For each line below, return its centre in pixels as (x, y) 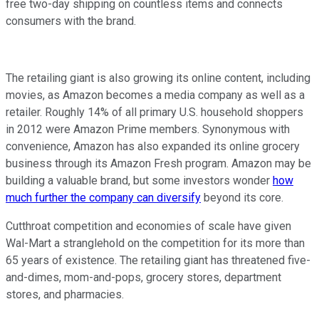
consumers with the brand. (71, 21)
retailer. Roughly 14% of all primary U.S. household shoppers (155, 112)
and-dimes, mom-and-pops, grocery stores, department (143, 277)
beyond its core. (245, 197)
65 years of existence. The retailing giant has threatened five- (158, 260)
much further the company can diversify (103, 197)
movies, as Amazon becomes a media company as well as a (155, 95)
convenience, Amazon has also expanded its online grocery (153, 146)
